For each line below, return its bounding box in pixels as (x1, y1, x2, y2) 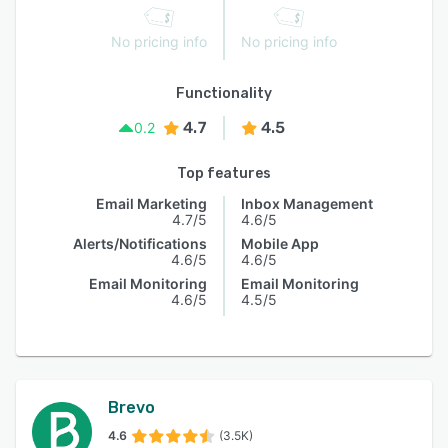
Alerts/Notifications (73, 235, 207, 252)
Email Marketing (96, 195, 207, 212)
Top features (177, 165, 271, 182)
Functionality (176, 85, 272, 102)
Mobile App (241, 235, 319, 252)
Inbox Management (241, 195, 373, 212)
